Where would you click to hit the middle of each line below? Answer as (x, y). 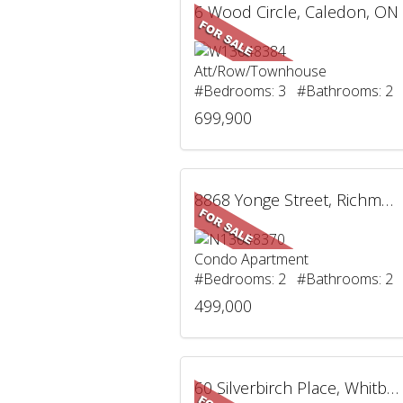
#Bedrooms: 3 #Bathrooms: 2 (293, 91)
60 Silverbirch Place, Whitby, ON (392, 388)
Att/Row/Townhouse (260, 71)
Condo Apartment (251, 259)
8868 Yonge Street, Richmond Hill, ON (387, 200)
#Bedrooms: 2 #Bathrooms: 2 (293, 279)
